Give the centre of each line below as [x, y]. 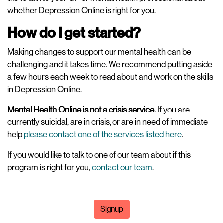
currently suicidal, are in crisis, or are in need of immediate [108, 122]
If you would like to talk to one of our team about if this [99, 155]
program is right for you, [50, 167]
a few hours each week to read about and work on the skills [110, 77]
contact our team [122, 167]
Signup [111, 209]
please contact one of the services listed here [103, 134]
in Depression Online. [45, 89]
